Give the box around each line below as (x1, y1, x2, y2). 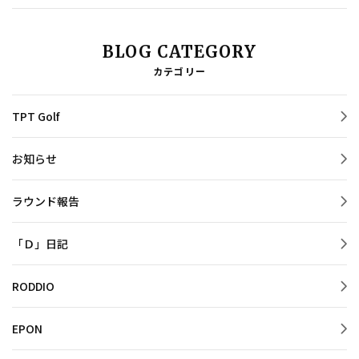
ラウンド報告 (12, 192, 79, 209)
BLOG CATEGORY (103, 41, 256, 62)
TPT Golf (12, 107, 59, 124)
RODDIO (12, 277, 54, 294)
